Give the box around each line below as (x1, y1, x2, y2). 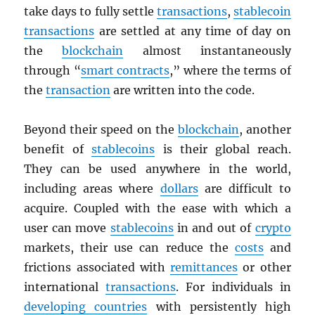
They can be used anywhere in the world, (24, 162, 291, 176)
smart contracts (80, 63, 170, 78)
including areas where (24, 181, 160, 196)
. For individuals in (176, 280, 291, 295)
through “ (24, 63, 81, 78)
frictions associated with (24, 260, 171, 275)
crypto (255, 221, 291, 236)
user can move (24, 221, 110, 236)
